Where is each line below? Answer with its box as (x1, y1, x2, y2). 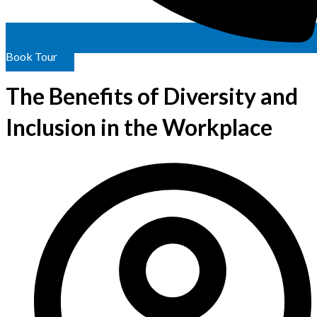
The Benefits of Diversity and (6, 82, 298, 110)
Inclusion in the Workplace (6, 113, 272, 142)
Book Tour (6, 50, 57, 63)
